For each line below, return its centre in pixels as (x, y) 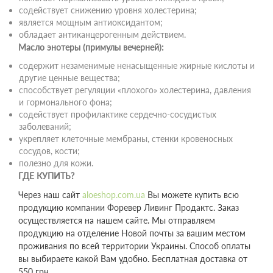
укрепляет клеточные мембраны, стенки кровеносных (126, 139)
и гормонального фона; (66, 102)
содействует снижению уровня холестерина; (108, 10)
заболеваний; (45, 126)
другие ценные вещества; (69, 78)
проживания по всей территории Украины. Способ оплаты (134, 246)
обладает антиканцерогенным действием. (102, 34)
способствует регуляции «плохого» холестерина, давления (135, 90)
